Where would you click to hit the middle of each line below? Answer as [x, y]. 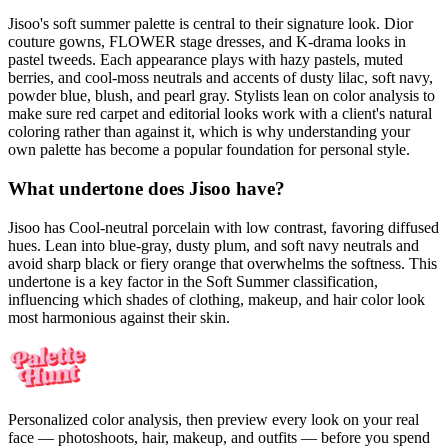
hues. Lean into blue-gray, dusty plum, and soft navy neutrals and [213, 245]
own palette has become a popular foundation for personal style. [209, 150]
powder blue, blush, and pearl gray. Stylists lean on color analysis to [221, 96]
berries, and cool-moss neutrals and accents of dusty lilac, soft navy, [220, 78]
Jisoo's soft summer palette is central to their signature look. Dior [210, 24]
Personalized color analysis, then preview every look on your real [213, 419]
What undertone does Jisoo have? [146, 189]
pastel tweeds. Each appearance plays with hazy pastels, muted [205, 60]
